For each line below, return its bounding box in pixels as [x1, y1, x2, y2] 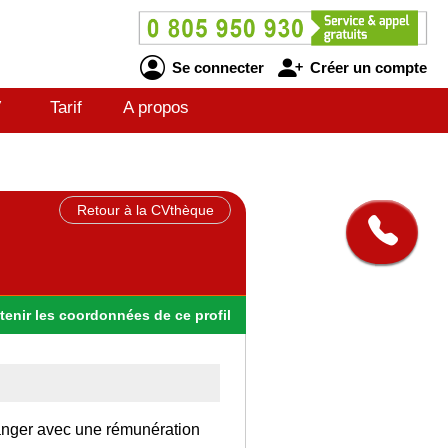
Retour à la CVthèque [76, 202, 214, 218]
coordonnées [55, 306, 154, 323]
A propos [123, 98, 189, 117]
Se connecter [167, 58, 264, 76]
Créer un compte [305, 58, 427, 76]
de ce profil [154, 306, 231, 323]
